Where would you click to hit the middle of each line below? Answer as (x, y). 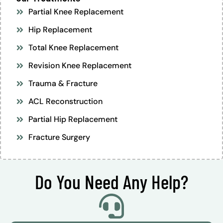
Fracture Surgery (59, 137)
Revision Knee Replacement (80, 65)
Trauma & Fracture (63, 83)
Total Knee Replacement (73, 47)
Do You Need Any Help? (111, 181)
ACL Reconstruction (65, 101)
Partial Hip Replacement (73, 119)
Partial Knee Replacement (76, 11)
